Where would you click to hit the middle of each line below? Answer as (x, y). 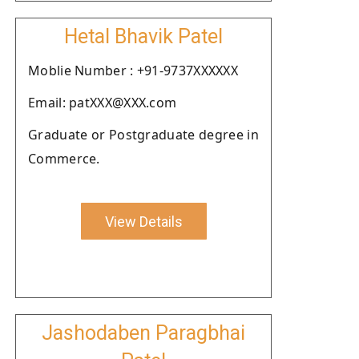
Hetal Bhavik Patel (143, 36)
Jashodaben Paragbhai (143, 333)
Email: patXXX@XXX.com (103, 103)
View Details (143, 221)
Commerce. (64, 159)
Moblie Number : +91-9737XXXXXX (133, 71)
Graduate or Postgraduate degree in (143, 135)
